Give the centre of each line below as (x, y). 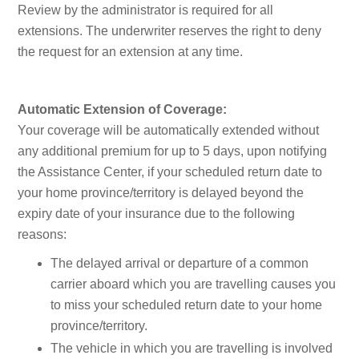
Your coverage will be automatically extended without (169, 131)
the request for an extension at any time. (131, 52)
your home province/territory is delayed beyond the (161, 193)
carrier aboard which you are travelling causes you (193, 284)
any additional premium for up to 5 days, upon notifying (173, 151)
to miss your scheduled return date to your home (186, 305)
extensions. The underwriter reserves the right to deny (170, 31)
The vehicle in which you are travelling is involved (192, 349)
